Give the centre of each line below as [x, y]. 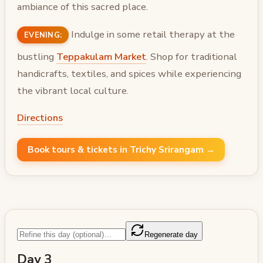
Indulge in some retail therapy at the [152, 34]
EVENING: [43, 35]
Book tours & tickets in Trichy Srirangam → [121, 149]
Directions [40, 118]
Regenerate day [171, 234]
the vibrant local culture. [73, 90]
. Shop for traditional [192, 56]
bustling [37, 56]
